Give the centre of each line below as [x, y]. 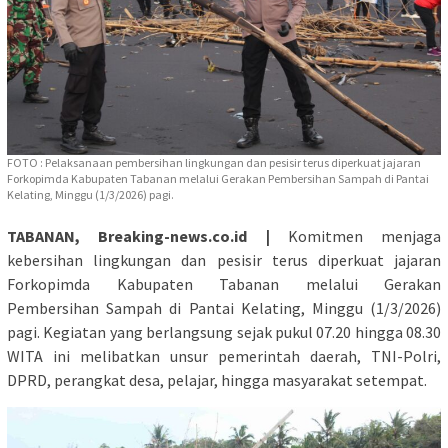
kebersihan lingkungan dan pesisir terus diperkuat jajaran [224, 259]
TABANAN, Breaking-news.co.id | [138, 235]
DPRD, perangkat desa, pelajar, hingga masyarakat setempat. [217, 379]
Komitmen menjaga [355, 235]
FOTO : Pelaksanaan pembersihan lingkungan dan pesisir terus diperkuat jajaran [214, 162]
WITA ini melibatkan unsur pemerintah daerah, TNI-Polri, [224, 355]
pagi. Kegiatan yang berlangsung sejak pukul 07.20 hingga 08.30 [224, 331]
